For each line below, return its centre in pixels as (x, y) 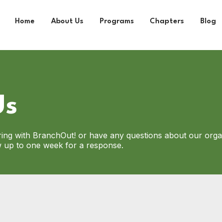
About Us (67, 22)
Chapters (167, 22)
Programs (116, 22)
